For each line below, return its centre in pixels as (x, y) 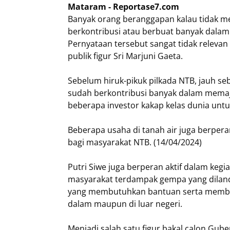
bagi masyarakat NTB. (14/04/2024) (135, 142)
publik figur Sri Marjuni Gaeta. (125, 56)
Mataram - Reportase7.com (123, 7)
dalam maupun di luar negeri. (125, 204)
